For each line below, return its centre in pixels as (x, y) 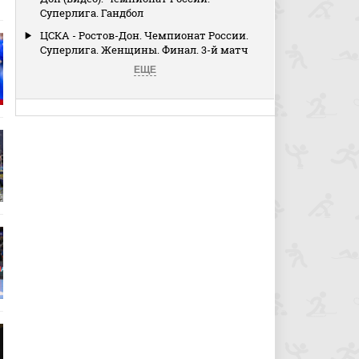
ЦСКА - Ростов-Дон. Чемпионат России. (145, 35)
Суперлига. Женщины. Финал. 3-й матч (145, 50)
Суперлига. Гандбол (92, 13)
